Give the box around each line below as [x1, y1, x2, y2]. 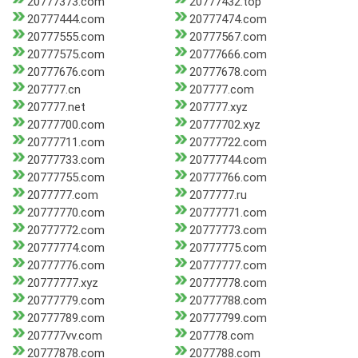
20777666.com [189, 47, 267, 62]
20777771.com [189, 205, 267, 221]
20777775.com [189, 241, 267, 256]
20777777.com [189, 258, 267, 273]
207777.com [189, 82, 254, 97]
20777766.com [189, 170, 267, 185]
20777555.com [27, 30, 105, 45]
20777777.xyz [27, 276, 98, 291]
